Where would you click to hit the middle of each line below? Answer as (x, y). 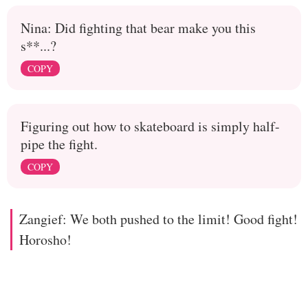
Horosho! (45, 239)
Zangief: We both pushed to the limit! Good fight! (158, 219)
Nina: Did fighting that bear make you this (138, 27)
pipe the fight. (59, 144)
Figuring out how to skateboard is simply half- (150, 126)
